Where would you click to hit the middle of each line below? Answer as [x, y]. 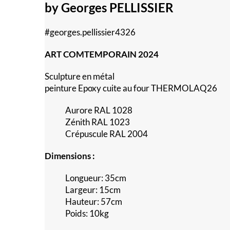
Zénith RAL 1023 [98, 122]
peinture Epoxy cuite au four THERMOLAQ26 [131, 88]
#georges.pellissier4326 [90, 32]
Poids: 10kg [87, 214]
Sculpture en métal [80, 76]
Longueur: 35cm [96, 178]
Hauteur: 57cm [94, 202]
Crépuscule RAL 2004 [107, 134]
